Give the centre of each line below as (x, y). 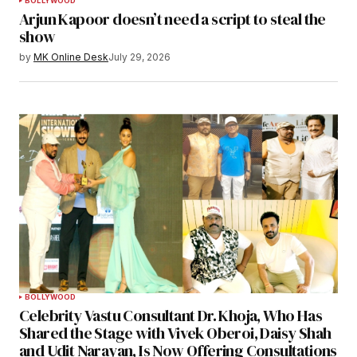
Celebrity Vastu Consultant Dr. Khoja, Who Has (171, 316)
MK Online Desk (71, 57)
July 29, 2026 (139, 57)
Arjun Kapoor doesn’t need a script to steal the (173, 20)
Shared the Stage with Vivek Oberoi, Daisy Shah (175, 333)
